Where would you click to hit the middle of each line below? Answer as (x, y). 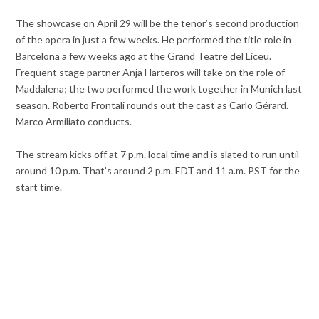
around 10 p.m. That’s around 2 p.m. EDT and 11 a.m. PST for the (158, 171)
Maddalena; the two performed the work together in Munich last (159, 89)
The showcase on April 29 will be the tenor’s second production (158, 23)
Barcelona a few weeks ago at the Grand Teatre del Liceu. (144, 56)
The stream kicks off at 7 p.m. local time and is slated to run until (158, 155)
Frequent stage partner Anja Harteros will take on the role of (151, 73)
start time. (39, 187)
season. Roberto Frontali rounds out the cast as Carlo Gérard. (152, 105)
